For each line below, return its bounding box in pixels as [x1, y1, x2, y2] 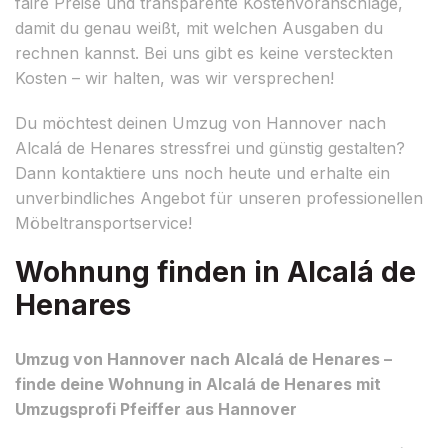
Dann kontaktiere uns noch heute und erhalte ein [15, 162, 390, 183]
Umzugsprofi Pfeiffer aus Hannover [15, 398, 297, 419]
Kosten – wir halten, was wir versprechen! [15, 67, 334, 88]
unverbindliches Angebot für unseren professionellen [15, 187, 423, 208]
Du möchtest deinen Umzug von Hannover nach [15, 112, 386, 133]
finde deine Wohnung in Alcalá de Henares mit [15, 373, 381, 394]
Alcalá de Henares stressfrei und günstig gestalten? [15, 137, 405, 158]
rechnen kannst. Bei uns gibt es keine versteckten [15, 42, 393, 63]
